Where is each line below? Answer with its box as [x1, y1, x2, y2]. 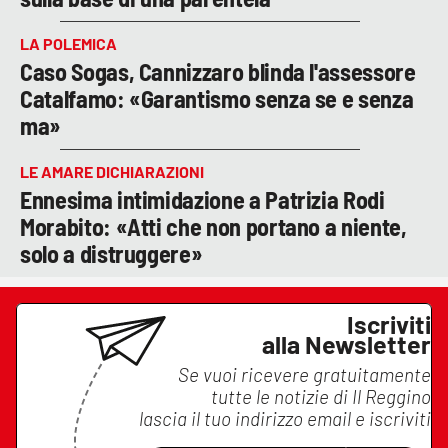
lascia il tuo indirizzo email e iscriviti [139, 406, 431, 430]
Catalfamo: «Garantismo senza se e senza [20, 83, 414, 113]
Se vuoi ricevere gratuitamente [178, 362, 431, 386]
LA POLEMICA [20, 33, 117, 53]
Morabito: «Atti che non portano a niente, [20, 211, 407, 241]
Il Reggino [352, 384, 431, 408]
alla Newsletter [262, 328, 431, 359]
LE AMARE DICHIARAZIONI [20, 161, 204, 181]
